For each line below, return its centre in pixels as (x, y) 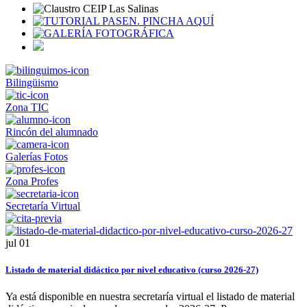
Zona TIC (27, 107)
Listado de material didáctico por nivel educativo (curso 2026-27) (132, 269)
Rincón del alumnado (52, 132)
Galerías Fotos (37, 156)
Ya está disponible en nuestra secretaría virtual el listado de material (150, 297)
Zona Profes (32, 181)
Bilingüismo (32, 82)
